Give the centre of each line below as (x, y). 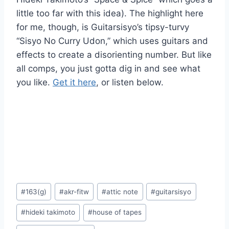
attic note (122, 191)
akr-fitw (77, 191)
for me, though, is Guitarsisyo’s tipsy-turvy (103, 27)
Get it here (74, 82)
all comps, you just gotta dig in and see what (108, 68)
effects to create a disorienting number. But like (114, 54)
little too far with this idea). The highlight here (110, 13)
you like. (35, 82)
